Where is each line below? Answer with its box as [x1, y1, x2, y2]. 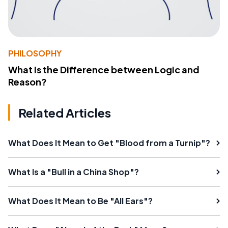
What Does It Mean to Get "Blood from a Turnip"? [8, 137, 210, 149]
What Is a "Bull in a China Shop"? [8, 166, 139, 178]
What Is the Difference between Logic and [8, 64, 199, 76]
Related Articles [18, 105, 111, 121]
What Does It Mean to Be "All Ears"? [8, 195, 153, 207]
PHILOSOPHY [8, 48, 62, 59]
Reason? [8, 76, 47, 88]
